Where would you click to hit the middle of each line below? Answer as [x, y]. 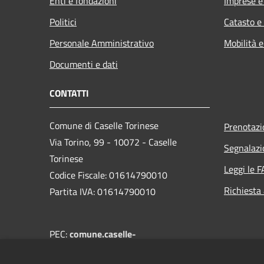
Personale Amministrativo [102, 43]
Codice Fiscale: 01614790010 [108, 175]
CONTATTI [69, 93]
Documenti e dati [84, 64]
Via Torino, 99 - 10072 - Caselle [113, 142]
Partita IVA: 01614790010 [103, 191]
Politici [63, 22]
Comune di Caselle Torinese [104, 125]
